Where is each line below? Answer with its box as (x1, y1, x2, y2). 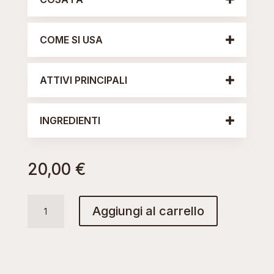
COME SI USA (39, 33, 103, 46)
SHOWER (26, 209, 64, 220)
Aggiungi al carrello (92, 204, 204, 219)
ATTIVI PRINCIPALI (39, 73, 127, 86)
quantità (26, 237, 63, 248)
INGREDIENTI (39, 114, 100, 127)
